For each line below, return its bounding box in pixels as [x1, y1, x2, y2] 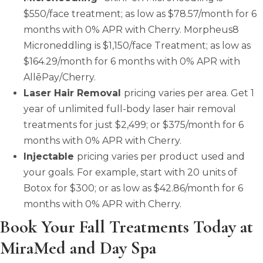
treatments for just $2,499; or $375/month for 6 [23, 119, 244, 130]
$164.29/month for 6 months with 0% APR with [23, 55, 240, 67]
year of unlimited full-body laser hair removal [23, 103, 236, 114]
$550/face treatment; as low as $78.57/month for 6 [23, 8, 257, 19]
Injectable [23, 150, 77, 162]
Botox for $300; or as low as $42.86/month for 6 [23, 182, 243, 194]
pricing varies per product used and [77, 150, 245, 162]
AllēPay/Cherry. [23, 71, 96, 83]
